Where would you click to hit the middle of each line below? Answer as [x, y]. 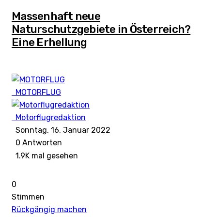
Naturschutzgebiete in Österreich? [101, 29]
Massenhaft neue [56, 16]
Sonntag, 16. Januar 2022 [61, 130]
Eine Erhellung [49, 42]
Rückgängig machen [49, 210]
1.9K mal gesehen [45, 156]
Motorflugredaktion [51, 117]
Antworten [41, 143]
